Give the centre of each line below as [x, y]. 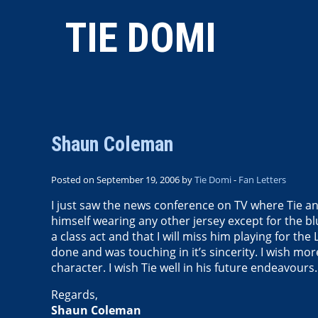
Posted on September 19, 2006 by [123, 179]
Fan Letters [262, 179]
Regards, [75, 294]
